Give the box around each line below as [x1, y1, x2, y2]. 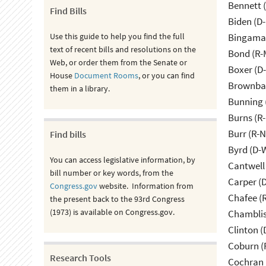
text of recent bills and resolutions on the [49, 44, 196, 55]
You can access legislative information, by [49, 154, 195, 165]
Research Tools [49, 252, 111, 264]
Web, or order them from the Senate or [49, 57, 187, 68]
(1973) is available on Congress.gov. [49, 207, 175, 217]
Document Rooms [74, 70, 138, 81]
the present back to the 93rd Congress [49, 194, 185, 204]
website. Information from [97, 180, 194, 191]
